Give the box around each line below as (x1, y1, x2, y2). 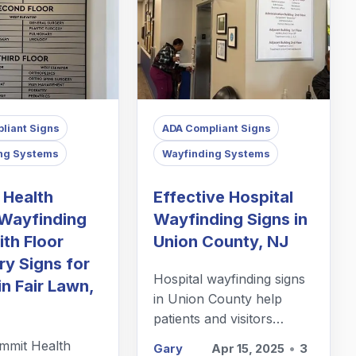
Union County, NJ (153, 232, 289, 252)
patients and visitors (153, 311, 273, 327)
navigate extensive (153, 331, 265, 347)
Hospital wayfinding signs (153, 271, 306, 288)
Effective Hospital (153, 188, 294, 207)
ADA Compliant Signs (161, 122, 271, 134)
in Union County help (153, 291, 283, 308)
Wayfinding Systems (161, 147, 270, 160)
